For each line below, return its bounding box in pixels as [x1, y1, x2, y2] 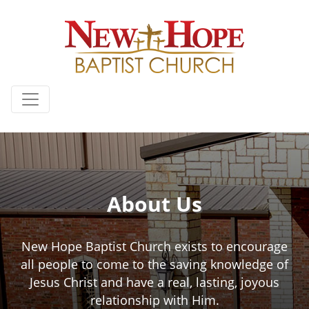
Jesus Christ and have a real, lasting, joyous [30, 274, 279, 290]
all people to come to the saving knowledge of [21, 256, 288, 272]
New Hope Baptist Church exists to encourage [21, 238, 288, 255]
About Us [107, 190, 202, 218]
